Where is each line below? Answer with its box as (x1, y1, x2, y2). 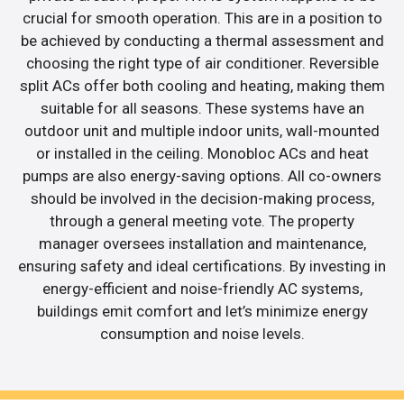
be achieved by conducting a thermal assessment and (20, 31, 384, 50)
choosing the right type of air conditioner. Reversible (25, 53, 379, 72)
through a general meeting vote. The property (50, 211, 354, 230)
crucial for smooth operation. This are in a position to (22, 8, 382, 27)
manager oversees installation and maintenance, (38, 234, 366, 252)
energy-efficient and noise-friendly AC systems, (41, 279, 363, 298)
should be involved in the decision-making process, (30, 188, 374, 207)
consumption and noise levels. (99, 324, 305, 343)
